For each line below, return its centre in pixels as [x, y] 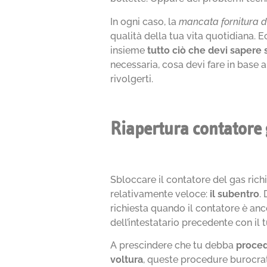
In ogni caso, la [145, 21]
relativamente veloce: [160, 194]
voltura [127, 260]
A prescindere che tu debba [173, 246]
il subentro [235, 194]
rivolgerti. [132, 79]
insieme [129, 50]
